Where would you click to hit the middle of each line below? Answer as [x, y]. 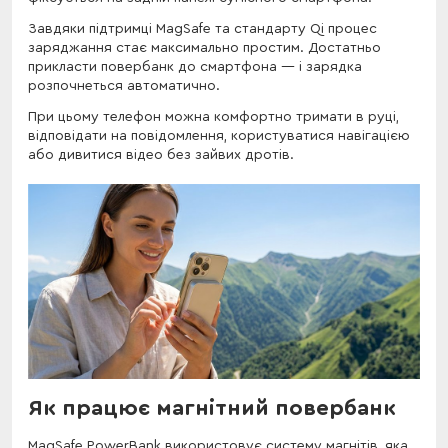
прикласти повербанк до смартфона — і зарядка [195, 66]
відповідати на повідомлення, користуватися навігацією [219, 135]
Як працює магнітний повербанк [212, 408]
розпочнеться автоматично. [124, 85]
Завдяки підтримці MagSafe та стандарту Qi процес [202, 28]
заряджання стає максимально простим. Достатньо [204, 47]
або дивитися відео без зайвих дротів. [161, 154]
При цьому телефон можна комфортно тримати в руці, [213, 116]
